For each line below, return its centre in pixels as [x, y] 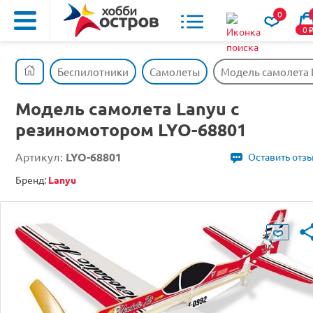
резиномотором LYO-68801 [131, 129]
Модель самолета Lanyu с [128, 108]
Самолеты [175, 72]
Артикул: [41, 156]
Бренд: [32, 180]
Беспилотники [93, 72]
